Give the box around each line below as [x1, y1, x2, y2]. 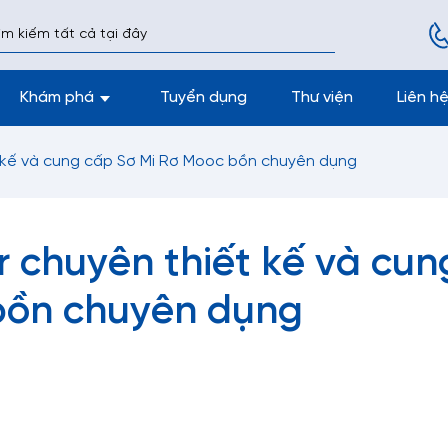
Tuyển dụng [160, 89, 247, 106]
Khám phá [20, 89, 94, 106]
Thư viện [291, 89, 353, 106]
